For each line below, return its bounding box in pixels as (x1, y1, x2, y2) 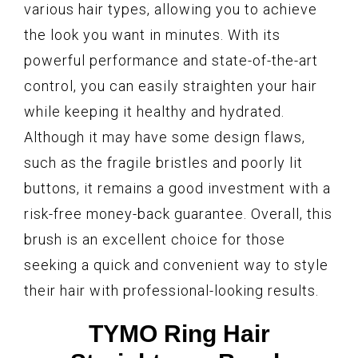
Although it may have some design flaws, (24, 129, 305, 146)
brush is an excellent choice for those (24, 231, 285, 249)
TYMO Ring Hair (88, 320, 270, 348)
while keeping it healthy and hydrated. (24, 103, 284, 121)
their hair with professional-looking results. (24, 282, 319, 300)
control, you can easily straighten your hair (24, 78, 317, 95)
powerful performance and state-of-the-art (24, 52, 318, 70)
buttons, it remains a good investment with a (24, 180, 331, 197)
